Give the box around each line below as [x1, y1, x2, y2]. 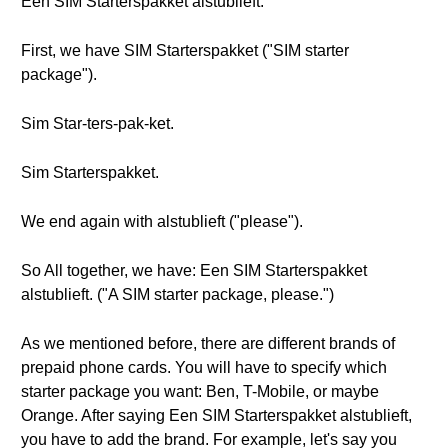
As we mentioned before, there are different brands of [21, 335, 395, 352]
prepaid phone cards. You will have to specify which [21, 359, 387, 376]
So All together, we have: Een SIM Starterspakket [21, 262, 367, 279]
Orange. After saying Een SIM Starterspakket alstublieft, [21, 407, 412, 424]
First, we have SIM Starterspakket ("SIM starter [21, 42, 349, 59]
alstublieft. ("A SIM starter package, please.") [21, 286, 334, 303]
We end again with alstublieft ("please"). [21, 213, 303, 230]
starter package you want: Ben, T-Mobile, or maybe [21, 383, 379, 400]
